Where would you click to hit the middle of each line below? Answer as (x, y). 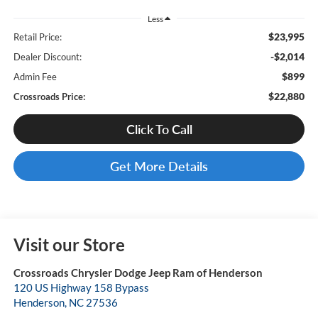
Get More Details (159, 166)
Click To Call (159, 130)
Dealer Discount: (47, 57)
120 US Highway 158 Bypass (81, 288)
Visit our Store (69, 245)
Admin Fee (35, 77)
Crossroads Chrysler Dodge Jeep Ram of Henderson (138, 273)
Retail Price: (37, 37)
